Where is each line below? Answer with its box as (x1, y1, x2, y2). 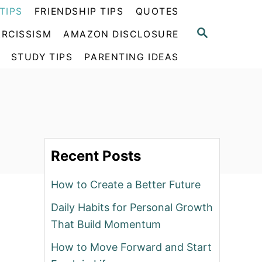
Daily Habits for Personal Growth (51, 201, 213, 214)
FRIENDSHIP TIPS (34, 6, 124, 17)
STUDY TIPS (11, 51, 73, 63)
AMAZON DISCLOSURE (63, 29, 179, 40)
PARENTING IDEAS (84, 51, 179, 63)
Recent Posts (51, 147, 141, 165)
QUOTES (135, 6, 179, 17)
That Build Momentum (51, 218, 161, 231)
